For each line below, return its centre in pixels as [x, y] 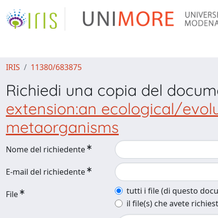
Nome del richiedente [45, 149]
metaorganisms [62, 127]
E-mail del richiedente [45, 172]
